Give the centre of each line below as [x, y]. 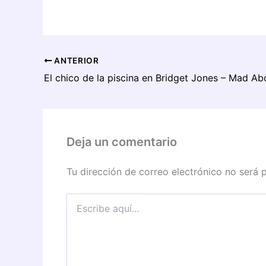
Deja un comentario [122, 142]
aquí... [78, 210]
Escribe [80, 198]
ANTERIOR [75, 60]
